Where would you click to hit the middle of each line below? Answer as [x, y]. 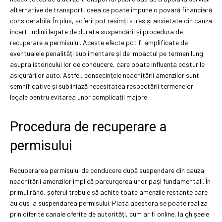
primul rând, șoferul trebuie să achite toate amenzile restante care [109, 192]
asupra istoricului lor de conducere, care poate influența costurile [107, 64]
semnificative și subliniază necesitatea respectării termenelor [102, 86]
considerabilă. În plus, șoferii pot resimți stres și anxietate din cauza [111, 20]
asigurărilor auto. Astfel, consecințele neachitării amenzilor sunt [105, 75]
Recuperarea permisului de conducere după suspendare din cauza [107, 170]
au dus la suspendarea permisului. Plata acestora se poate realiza [109, 203]
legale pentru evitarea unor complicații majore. [79, 97]
